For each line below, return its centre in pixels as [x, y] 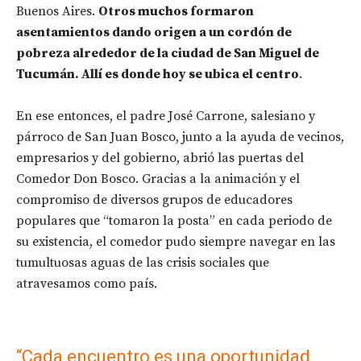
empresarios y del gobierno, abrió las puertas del [160, 158]
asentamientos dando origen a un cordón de [154, 32]
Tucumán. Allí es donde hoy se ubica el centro [158, 74]
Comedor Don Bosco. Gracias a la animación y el [158, 178]
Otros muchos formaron [176, 11]
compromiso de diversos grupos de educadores [154, 199]
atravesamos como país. [87, 283]
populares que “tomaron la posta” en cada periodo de [174, 220]
